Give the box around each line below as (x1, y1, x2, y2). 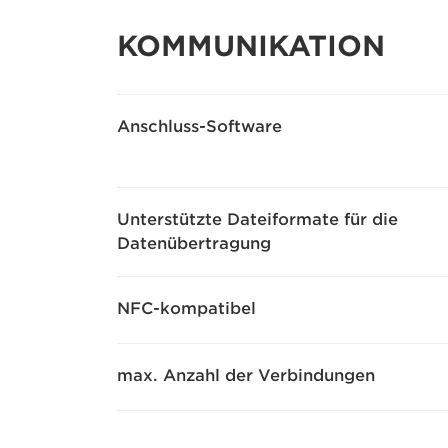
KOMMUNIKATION (117, 29, 385, 64)
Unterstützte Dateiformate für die (117, 210, 398, 230)
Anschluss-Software (117, 117, 282, 137)
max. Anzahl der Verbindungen (117, 366, 375, 386)
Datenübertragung (117, 234, 271, 254)
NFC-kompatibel (117, 299, 256, 319)
